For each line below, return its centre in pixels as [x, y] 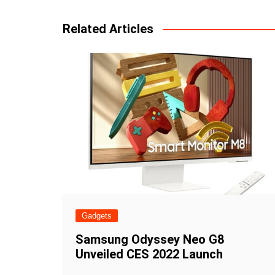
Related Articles [108, 29]
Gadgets [97, 216]
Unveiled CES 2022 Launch [149, 254]
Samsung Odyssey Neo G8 [150, 240]
